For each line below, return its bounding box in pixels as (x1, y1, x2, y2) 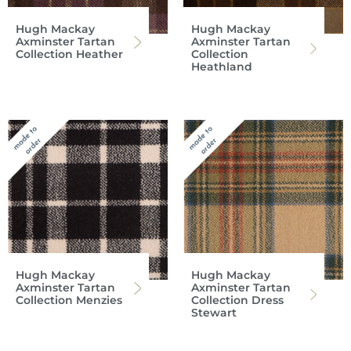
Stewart (191, 306, 237, 320)
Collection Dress (191, 293, 284, 308)
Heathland (191, 60, 252, 74)
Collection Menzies (16, 293, 122, 308)
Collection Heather (16, 47, 123, 62)
